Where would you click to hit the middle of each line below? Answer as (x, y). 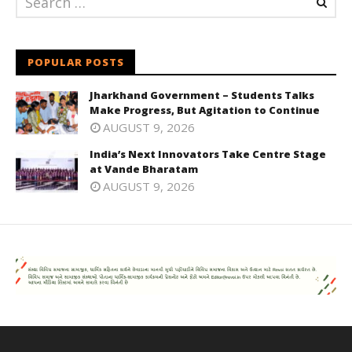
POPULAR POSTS (76, 62)
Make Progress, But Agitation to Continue (205, 110)
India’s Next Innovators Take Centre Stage (208, 154)
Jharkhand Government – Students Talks (202, 95)
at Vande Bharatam (144, 169)
